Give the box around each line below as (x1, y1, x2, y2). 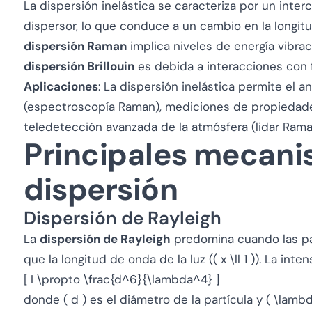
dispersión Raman (24, 38, 127, 54)
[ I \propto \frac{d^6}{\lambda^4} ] (24, 272, 219, 287)
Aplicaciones (24, 79, 98, 94)
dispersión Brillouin (24, 58, 134, 74)
